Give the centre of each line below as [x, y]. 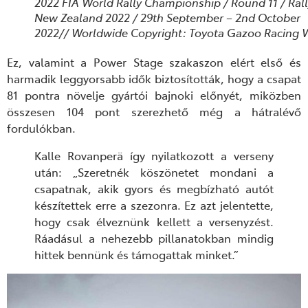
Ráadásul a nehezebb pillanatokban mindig [154, 238]
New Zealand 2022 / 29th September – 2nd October [167, 17]
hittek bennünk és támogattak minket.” [136, 254]
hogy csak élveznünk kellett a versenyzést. [154, 221]
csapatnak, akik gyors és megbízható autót [154, 188]
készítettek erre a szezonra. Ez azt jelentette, [154, 205]
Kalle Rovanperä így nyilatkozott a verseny [154, 155]
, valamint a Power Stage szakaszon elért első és [160, 62]
